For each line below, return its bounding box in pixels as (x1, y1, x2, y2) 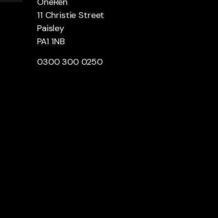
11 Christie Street (37, 9, 105, 21)
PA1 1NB (37, 35, 65, 47)
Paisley (37, 22, 64, 34)
